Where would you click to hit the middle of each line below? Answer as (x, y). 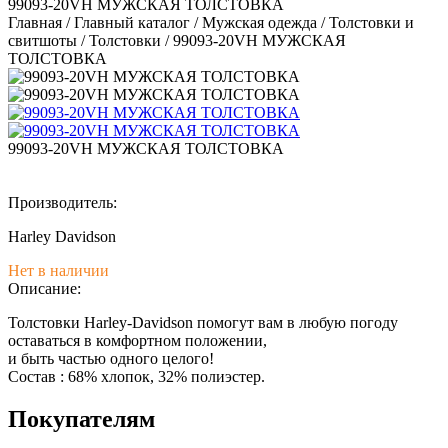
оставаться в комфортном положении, (137, 341)
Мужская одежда (261, 23)
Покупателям (81, 419)
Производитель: (62, 203)
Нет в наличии (58, 271)
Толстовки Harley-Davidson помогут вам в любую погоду (203, 323)
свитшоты (44, 41)
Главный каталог (134, 23)
